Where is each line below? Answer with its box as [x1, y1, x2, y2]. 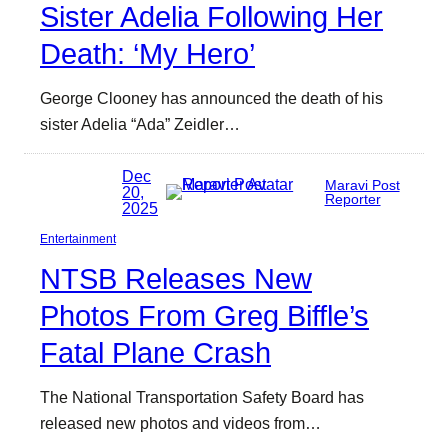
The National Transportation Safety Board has [40, 388, 364, 407]
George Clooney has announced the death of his [40, 88, 383, 107]
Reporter [324, 191, 381, 207]
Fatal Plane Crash [40, 337, 271, 370]
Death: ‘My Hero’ [40, 37, 255, 70]
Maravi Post [324, 177, 400, 193]
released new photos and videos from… [40, 414, 321, 433]
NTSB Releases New [40, 263, 312, 296]
